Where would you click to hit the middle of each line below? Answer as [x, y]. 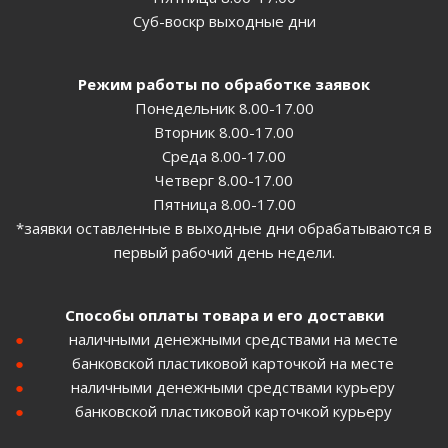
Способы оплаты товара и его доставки [224, 315]
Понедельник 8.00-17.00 [224, 108]
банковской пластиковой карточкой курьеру [233, 411]
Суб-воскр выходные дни [224, 21]
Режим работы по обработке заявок [224, 84]
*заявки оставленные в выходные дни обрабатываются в [224, 228]
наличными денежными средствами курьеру [233, 387]
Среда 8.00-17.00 [224, 156]
